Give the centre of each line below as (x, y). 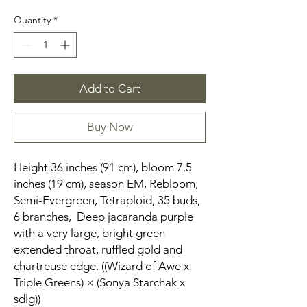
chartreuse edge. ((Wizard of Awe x (101, 266)
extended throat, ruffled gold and (98, 250)
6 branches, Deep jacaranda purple (103, 217)
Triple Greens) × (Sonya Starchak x (99, 283)
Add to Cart (110, 89)
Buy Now (110, 127)
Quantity (32, 20)
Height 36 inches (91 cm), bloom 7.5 (103, 168)
